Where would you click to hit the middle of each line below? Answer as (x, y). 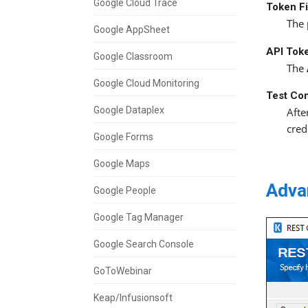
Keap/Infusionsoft (133, 297)
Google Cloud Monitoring (146, 83)
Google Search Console (144, 244)
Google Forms (123, 136)
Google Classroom (133, 56)
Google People (125, 190)
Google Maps (122, 163)
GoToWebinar (123, 271)
